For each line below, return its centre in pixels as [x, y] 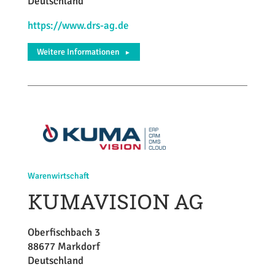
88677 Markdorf [64, 246]
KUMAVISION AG [115, 201]
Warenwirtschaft [58, 176]
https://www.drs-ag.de [78, 25]
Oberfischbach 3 [64, 232]
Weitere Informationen [78, 52]
